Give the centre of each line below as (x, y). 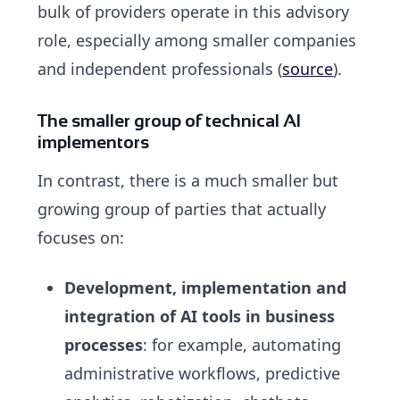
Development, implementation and (206, 288)
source (308, 69)
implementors (94, 142)
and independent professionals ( (160, 69)
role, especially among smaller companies (197, 41)
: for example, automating (242, 345)
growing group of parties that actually (182, 209)
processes (104, 345)
